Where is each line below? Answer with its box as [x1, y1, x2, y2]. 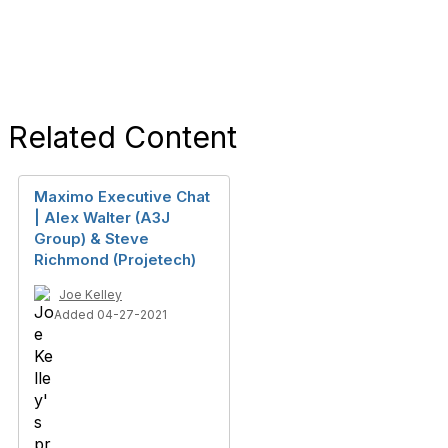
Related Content [8, 119, 237, 155]
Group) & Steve [34, 229, 149, 248]
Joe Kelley [59, 287, 122, 302]
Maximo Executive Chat [34, 187, 210, 206]
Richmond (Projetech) [34, 250, 196, 269]
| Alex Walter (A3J [34, 208, 170, 227]
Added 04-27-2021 [54, 307, 167, 322]
